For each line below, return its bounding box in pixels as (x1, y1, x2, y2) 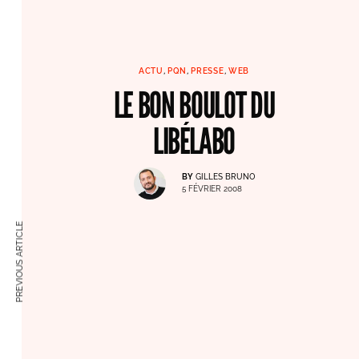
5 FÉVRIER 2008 (181, 184, 242, 194)
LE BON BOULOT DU (113, 83, 275, 127)
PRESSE (191, 66, 224, 75)
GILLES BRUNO (195, 172, 255, 182)
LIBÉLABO (152, 119, 236, 163)
